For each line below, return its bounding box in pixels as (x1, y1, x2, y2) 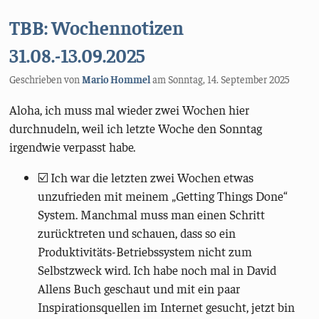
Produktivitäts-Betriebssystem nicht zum (38, 244, 253, 260)
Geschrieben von (9, 73, 83, 86)
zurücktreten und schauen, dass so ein (38, 225, 236, 241)
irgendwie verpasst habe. (9, 138, 136, 155)
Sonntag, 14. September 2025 (168, 73, 290, 86)
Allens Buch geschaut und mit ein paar (38, 281, 241, 297)
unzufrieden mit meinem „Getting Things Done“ (38, 188, 288, 204)
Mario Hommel (82, 73, 151, 86)
